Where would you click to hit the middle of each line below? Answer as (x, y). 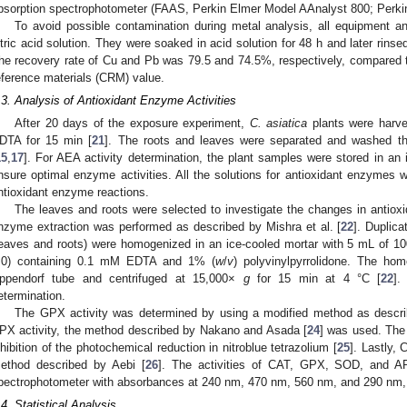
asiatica (287, 124)
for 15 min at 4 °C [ (315, 279)
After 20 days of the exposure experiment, (132, 124)
